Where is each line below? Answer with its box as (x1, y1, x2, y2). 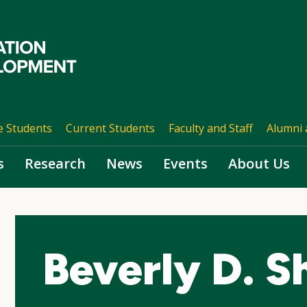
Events (163, 154, 208, 173)
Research (25, 154, 86, 173)
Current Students (65, 121, 155, 136)
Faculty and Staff (168, 121, 253, 136)
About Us (228, 154, 290, 173)
